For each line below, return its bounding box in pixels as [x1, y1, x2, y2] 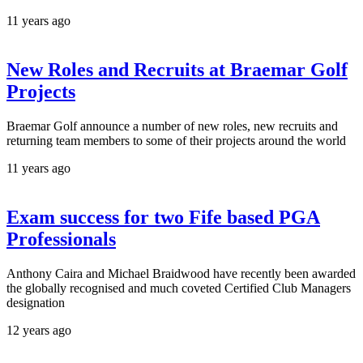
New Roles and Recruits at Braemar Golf [6, 59, 348, 81]
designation [6, 295, 65, 310]
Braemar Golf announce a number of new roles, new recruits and [6, 119, 338, 134]
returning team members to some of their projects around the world [6, 134, 346, 148]
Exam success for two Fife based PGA [6, 207, 320, 228]
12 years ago [6, 322, 71, 337]
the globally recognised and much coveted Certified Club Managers [6, 280, 351, 295]
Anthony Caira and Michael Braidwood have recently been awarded [6, 266, 356, 280]
